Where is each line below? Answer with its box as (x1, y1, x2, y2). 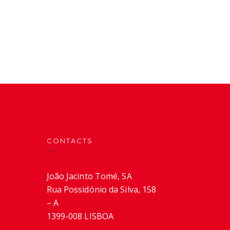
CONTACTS (46, 137, 93, 145)
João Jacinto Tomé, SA (46, 170, 132, 182)
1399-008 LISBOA (46, 210, 114, 222)
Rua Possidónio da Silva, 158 (46, 184, 157, 195)
